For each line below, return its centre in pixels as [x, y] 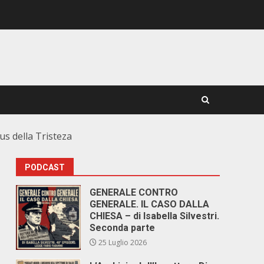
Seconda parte [123, 228]
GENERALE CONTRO [134, 192]
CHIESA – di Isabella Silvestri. [155, 216]
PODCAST [45, 167]
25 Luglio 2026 [122, 242]
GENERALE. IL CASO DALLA [150, 204]
